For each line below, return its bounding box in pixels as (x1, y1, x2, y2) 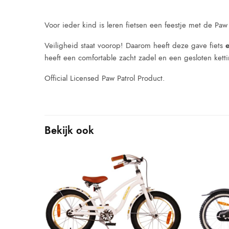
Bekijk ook (44, 123, 94, 138)
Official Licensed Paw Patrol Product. (44, 72, 168, 84)
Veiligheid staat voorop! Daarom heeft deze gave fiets (44, 39, 226, 51)
